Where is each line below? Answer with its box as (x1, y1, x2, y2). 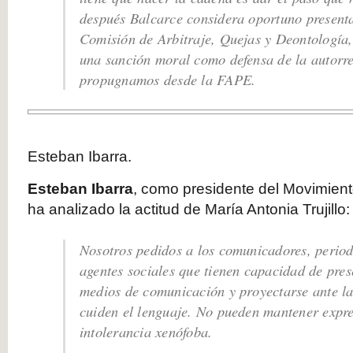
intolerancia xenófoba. (80, 321, 213, 341)
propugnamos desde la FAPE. (80, 69, 256, 89)
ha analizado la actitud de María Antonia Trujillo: (28, 201, 350, 217)
